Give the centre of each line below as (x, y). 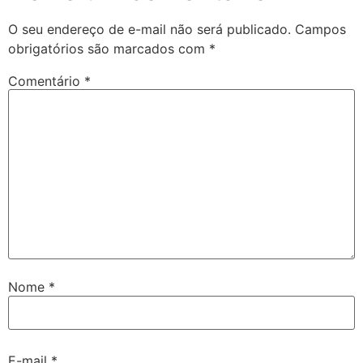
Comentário (46, 81)
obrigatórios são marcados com (109, 48)
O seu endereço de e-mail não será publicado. (149, 29)
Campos (320, 29)
